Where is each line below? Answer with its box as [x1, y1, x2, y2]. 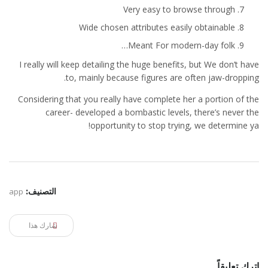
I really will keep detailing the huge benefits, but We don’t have [19, 59, 259, 70]
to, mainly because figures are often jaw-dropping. [66, 72, 259, 83]
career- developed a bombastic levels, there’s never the [45, 106, 259, 118]
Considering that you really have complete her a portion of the [18, 93, 259, 105]
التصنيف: [26, 186, 56, 197]
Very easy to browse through [123, 4, 235, 15]
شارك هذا [29, 220, 59, 230]
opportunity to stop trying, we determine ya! [90, 120, 259, 131]
